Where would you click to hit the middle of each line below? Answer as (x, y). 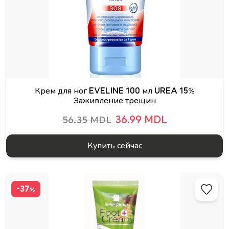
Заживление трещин (114, 101)
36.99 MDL (141, 120)
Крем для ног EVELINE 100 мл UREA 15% (114, 91)
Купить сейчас (114, 146)
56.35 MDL (87, 120)
